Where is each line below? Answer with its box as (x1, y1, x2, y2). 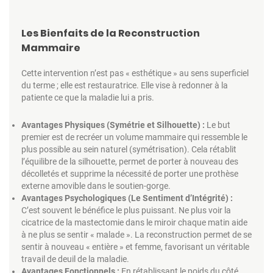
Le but (205, 119, 230, 130)
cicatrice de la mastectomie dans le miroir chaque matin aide (21, 217, 247, 227)
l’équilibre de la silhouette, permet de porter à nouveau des (21, 156, 238, 166)
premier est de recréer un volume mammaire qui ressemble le (21, 132, 247, 142)
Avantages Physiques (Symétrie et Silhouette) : (21, 119, 205, 130)
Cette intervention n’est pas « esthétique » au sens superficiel (21, 68, 249, 78)
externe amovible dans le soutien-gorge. (21, 180, 171, 191)
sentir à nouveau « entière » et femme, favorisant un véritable (21, 241, 249, 252)
